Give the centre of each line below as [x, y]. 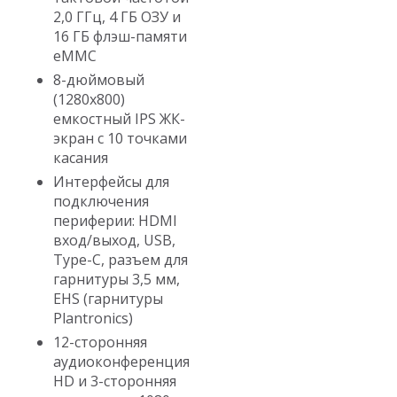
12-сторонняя [100, 342]
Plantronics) [93, 318]
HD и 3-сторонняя [115, 381]
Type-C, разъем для [121, 259]
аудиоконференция [121, 361]
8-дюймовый [99, 79]
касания [81, 157]
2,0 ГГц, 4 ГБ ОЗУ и [117, 16]
